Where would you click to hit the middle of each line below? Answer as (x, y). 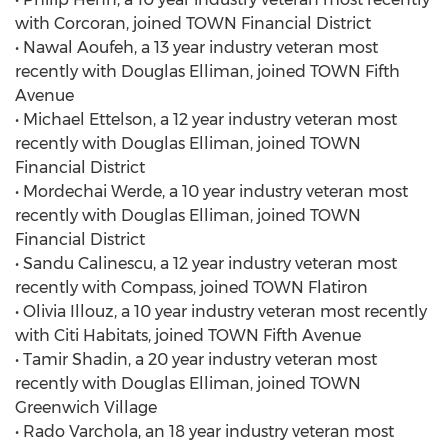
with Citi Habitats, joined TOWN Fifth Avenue (188, 335)
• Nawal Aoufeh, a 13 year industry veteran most (196, 47)
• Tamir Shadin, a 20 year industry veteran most (196, 359)
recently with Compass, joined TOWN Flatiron (191, 287)
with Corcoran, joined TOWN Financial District (193, 23)
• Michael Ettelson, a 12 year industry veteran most (206, 119)
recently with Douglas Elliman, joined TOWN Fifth (207, 71)
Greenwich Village (86, 407)
